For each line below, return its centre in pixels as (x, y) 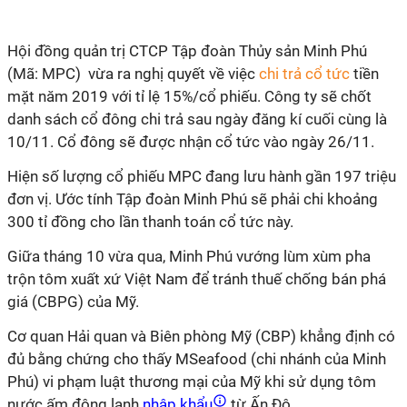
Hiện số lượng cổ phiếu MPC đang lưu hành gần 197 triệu (202, 176)
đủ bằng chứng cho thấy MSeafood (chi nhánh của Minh (197, 359)
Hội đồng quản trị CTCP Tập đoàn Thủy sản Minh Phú (187, 51)
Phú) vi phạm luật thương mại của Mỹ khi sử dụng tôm (192, 382)
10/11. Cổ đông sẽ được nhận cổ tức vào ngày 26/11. (191, 142)
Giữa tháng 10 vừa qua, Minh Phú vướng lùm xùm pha (189, 256)
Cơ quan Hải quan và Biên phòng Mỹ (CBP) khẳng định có (201, 336)
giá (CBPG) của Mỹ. (73, 302)
